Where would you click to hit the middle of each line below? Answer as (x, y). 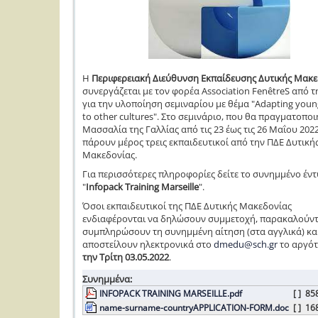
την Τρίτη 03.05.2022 (126, 257)
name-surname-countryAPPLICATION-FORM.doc (194, 308)
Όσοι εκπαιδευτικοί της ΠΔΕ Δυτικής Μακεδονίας (187, 206)
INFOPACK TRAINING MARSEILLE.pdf (171, 294)
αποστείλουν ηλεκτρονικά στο (148, 245)
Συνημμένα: (107, 279)
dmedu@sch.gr (246, 245)
